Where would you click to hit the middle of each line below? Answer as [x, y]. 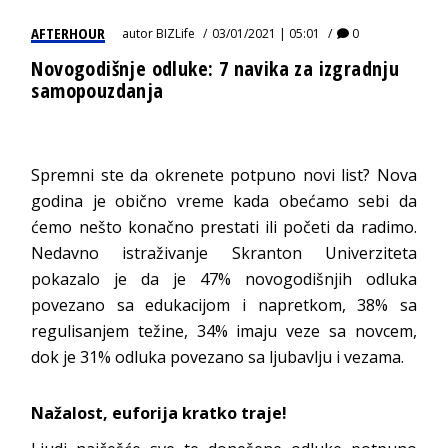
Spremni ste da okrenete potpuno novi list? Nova [224, 175]
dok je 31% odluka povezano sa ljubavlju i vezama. [218, 357]
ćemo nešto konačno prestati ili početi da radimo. [224, 227]
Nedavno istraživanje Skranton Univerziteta [224, 253]
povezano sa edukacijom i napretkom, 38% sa [224, 305]
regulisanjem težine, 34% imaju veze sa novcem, [224, 331]
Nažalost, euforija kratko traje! [159, 413]
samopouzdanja [97, 91]
